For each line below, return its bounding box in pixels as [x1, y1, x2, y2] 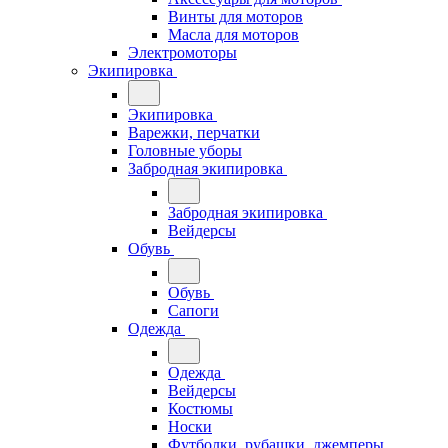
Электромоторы [128, 44, 237, 61]
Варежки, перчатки [128, 124, 260, 141]
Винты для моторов [168, 8, 303, 25]
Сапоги [168, 302, 219, 319]
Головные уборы [128, 142, 242, 159]
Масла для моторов [168, 26, 299, 43]
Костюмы [168, 400, 233, 417]
